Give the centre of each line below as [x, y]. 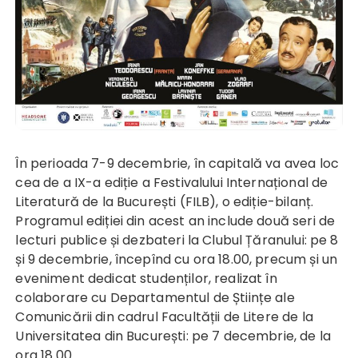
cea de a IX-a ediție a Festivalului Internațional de [172, 182]
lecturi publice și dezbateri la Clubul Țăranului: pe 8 [177, 240]
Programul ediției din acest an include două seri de [175, 221]
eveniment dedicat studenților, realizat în [146, 278]
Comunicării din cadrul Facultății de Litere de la [164, 316]
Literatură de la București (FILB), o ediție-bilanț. [165, 201]
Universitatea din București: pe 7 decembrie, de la [173, 336]
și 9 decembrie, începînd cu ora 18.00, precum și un [177, 259]
